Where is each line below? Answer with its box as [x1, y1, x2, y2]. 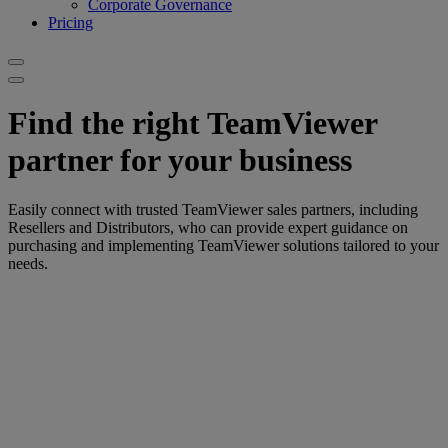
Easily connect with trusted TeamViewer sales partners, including [8, 200, 418, 218]
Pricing [48, 13, 93, 31]
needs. [8, 254, 48, 272]
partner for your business [8, 142, 352, 179]
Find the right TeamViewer [8, 105, 377, 142]
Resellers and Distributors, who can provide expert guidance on [8, 218, 408, 236]
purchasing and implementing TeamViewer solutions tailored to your [8, 236, 439, 254]
